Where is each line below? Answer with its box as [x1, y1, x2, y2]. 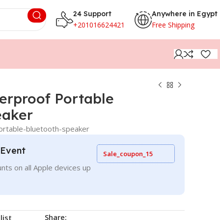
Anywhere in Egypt [152, 9, 218, 18]
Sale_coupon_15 [103, 149, 153, 158]
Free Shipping [152, 20, 194, 29]
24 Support [73, 9, 111, 18]
